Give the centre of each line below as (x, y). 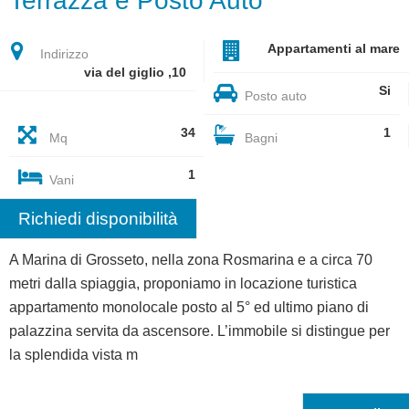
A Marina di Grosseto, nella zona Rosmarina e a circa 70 (191, 260)
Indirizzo (63, 55)
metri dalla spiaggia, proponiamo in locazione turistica (183, 283)
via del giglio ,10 (135, 73)
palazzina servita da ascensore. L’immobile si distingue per (199, 331)
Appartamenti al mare (334, 49)
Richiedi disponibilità (98, 219)
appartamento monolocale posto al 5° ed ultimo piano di (189, 307)
